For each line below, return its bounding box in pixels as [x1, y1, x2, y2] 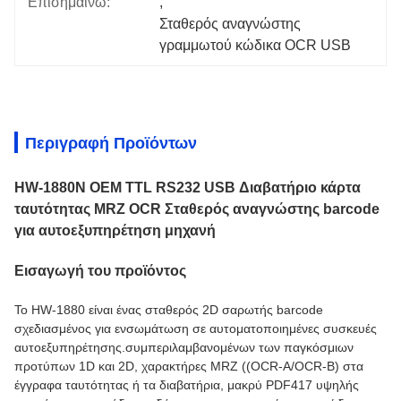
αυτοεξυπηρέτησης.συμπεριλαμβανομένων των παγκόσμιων [14, 340, 354, 354]
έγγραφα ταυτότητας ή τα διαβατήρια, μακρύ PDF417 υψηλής [14, 378, 359, 392]
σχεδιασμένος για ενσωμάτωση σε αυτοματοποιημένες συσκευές [14, 321, 377, 336]
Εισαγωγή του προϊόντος [14, 263, 186, 278]
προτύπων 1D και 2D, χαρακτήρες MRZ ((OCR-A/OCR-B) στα [14, 359, 363, 373]
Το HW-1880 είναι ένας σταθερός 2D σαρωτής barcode [14, 303, 323, 317]
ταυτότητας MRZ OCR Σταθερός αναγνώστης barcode [14, 201, 380, 217]
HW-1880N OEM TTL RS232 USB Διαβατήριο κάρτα [14, 180, 361, 195]
